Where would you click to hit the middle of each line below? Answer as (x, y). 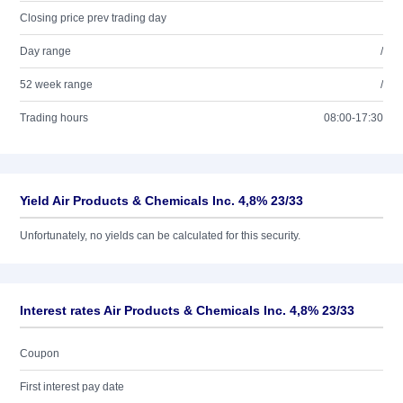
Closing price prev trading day (93, 18)
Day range (45, 51)
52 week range (56, 85)
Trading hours (54, 118)
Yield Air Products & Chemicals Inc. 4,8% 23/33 (161, 201)
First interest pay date (72, 387)
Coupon (40, 354)
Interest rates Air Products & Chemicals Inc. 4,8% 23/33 (187, 310)
